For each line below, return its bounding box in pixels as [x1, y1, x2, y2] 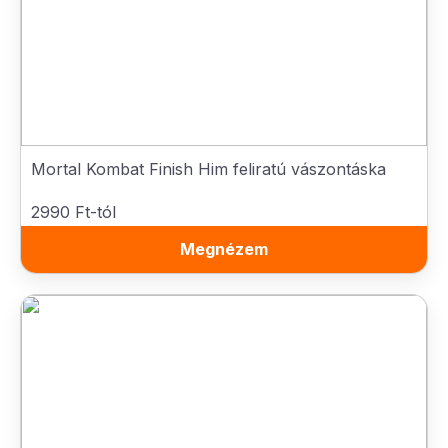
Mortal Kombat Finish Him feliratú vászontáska [31, 159, 386, 179]
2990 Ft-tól [31, 202, 116, 222]
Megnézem [180, 239, 268, 259]
